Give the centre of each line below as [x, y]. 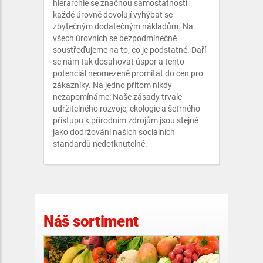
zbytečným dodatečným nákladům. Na [123, 26]
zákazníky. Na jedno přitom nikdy [112, 85]
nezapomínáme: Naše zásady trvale [117, 97]
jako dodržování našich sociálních [114, 132]
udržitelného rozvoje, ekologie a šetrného [127, 109]
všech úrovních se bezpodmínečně [115, 38]
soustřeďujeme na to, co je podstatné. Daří [129, 50]
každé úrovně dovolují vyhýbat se [113, 15]
